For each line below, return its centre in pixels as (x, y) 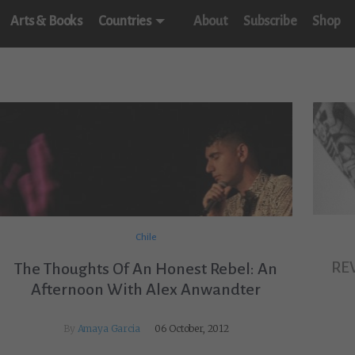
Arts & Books (47, 21)
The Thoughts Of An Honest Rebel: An (146, 269)
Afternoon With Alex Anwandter (146, 290)
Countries (125, 21)
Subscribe (270, 21)
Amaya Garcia (109, 329)
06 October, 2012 (192, 329)
